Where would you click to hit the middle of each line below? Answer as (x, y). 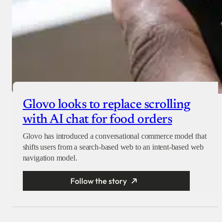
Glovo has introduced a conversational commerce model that (114, 136)
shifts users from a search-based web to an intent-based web (113, 147)
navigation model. (50, 158)
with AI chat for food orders (97, 120)
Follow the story (99, 181)
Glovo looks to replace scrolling (106, 105)
